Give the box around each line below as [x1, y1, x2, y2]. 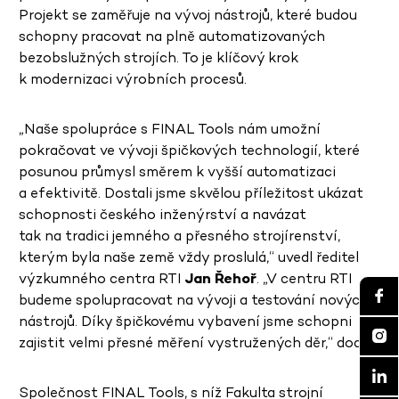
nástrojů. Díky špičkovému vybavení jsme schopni [19, 312, 352, 331]
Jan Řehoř [184, 269, 256, 289]
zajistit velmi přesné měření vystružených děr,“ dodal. [19, 333, 376, 353]
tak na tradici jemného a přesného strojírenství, [19, 226, 340, 246]
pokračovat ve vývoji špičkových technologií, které [19, 141, 360, 160]
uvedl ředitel [274, 248, 359, 267]
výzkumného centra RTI [19, 269, 184, 289]
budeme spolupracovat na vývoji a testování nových [19, 290, 369, 310]
